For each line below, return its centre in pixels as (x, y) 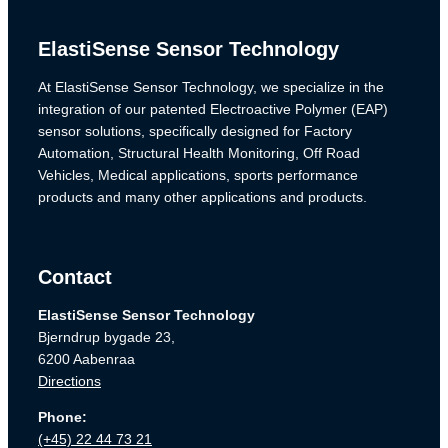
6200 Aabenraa (86, 359)
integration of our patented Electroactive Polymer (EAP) (213, 109)
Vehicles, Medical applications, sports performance (198, 175)
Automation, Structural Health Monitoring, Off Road (199, 153)
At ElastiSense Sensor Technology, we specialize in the (211, 87)
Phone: (62, 417)
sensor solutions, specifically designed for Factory (195, 131)
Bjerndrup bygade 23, (106, 337)
